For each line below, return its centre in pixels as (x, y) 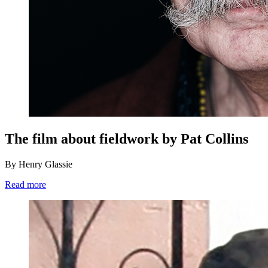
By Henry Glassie (39, 164)
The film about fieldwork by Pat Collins (127, 138)
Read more (25, 184)
